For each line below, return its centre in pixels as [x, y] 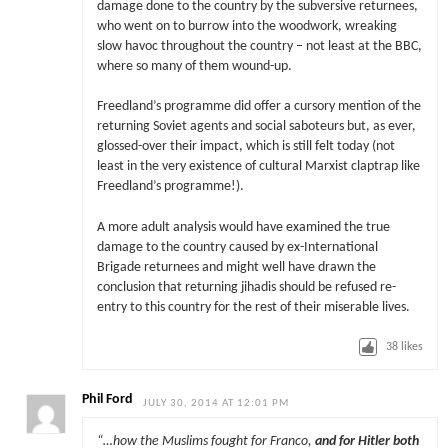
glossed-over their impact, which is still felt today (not [245, 147]
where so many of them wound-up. [194, 67]
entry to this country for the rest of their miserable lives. [253, 307]
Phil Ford [108, 400]
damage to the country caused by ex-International [237, 247]
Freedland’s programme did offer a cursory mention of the [258, 107]
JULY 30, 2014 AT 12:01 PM [216, 404]
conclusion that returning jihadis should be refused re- [246, 287]
